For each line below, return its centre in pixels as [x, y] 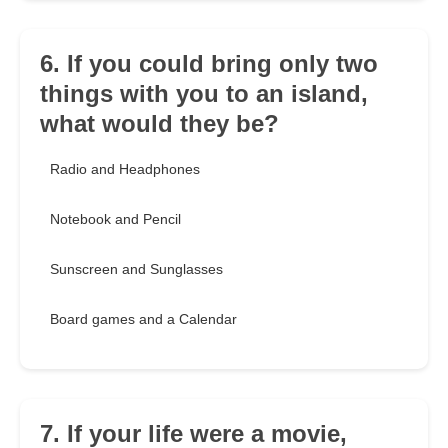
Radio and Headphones [125, 169]
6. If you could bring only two [209, 64]
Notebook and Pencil [115, 219]
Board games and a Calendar [143, 319]
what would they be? [159, 124]
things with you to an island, [204, 94]
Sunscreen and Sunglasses [136, 269]
